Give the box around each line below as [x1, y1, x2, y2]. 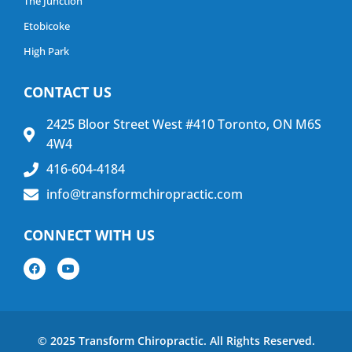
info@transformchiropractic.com [46, 185, 243, 203]
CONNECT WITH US [24, 225, 155, 245]
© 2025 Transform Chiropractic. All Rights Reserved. [37, 333, 315, 349]
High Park [24, 44, 69, 59]
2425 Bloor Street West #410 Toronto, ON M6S [46, 115, 321, 134]
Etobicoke [24, 19, 70, 34]
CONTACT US [24, 82, 112, 102]
